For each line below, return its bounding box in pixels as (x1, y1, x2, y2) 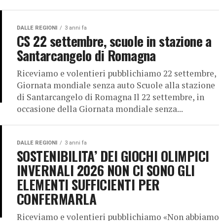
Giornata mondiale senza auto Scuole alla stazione (17, 79, 215, 91)
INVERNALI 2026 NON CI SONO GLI (17, 160, 195, 180)
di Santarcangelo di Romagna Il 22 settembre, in (17, 91, 204, 103)
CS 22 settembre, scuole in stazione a (17, 31, 212, 51)
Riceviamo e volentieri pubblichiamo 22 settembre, (17, 68, 216, 79)
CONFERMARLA (17, 189, 97, 209)
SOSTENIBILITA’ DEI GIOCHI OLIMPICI (17, 146, 209, 166)
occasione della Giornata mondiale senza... (17, 103, 183, 114)
